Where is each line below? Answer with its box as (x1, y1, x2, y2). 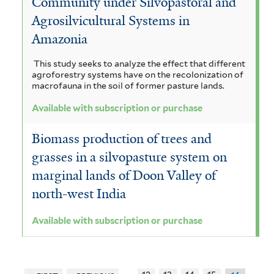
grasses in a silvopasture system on (32, 149, 227, 166)
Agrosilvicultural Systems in (32, 12, 190, 30)
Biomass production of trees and (32, 130, 212, 148)
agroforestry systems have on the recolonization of (32, 69, 243, 80)
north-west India (32, 185, 126, 203)
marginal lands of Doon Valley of (32, 167, 216, 185)
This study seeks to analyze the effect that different (33, 58, 245, 68)
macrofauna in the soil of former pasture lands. (32, 80, 224, 91)
